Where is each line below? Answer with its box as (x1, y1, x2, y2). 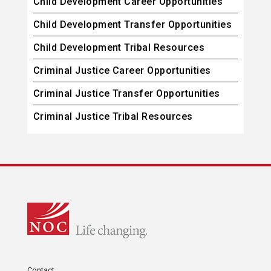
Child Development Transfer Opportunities (33, 19, 232, 31)
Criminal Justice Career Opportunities (33, 65, 211, 77)
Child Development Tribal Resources (33, 42, 205, 54)
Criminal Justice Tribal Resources (33, 111, 193, 123)
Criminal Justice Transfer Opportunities (33, 88, 220, 100)
